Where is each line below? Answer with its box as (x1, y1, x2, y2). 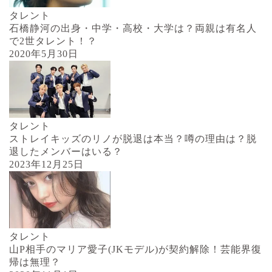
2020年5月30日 (9, 48, 78, 59)
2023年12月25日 (9, 158, 84, 169)
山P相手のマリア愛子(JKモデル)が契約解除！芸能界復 (9, 243, 262, 254)
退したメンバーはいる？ (9, 146, 123, 157)
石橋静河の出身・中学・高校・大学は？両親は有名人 (9, 22, 257, 33)
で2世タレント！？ (9, 35, 97, 46)
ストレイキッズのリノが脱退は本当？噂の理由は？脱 (9, 133, 257, 144)
